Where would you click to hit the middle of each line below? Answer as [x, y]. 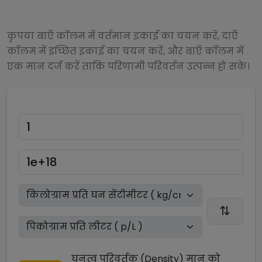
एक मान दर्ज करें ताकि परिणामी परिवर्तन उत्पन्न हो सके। [128, 66]
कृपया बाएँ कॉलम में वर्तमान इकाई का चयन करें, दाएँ [123, 36]
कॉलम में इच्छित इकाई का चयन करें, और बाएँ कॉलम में [125, 51]
